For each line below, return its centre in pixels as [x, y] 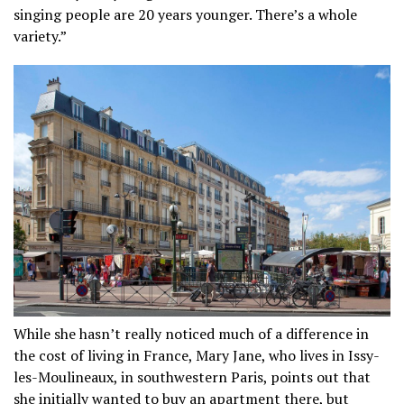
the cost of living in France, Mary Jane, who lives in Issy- [197, 355]
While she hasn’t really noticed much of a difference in [191, 333]
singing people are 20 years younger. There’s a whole [185, 15]
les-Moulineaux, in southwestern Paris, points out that [192, 376]
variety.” [40, 37]
